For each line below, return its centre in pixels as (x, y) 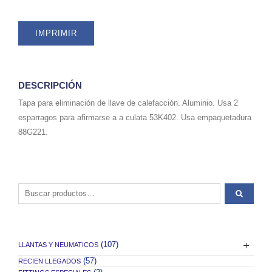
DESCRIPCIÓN (50, 85)
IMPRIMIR (56, 33)
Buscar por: (40, 189)
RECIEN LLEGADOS (49, 261)
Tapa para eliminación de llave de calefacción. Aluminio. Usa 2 (128, 103)
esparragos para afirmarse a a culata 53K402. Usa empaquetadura (135, 117)
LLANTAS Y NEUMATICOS (58, 244)
